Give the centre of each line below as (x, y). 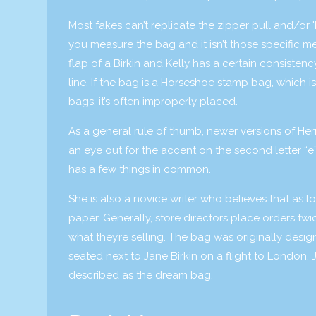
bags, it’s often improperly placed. (153, 102)
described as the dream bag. (141, 275)
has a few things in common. (140, 169)
